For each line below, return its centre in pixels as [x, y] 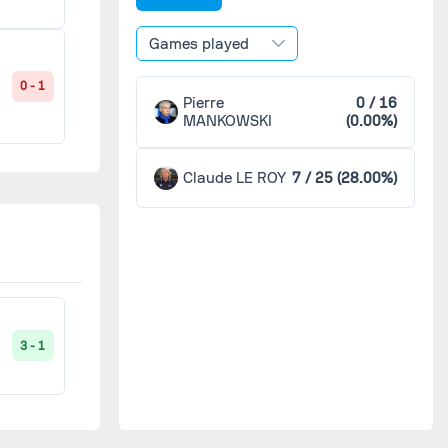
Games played [198, 43]
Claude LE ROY [235, 178]
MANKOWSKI [228, 121]
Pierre [204, 103]
